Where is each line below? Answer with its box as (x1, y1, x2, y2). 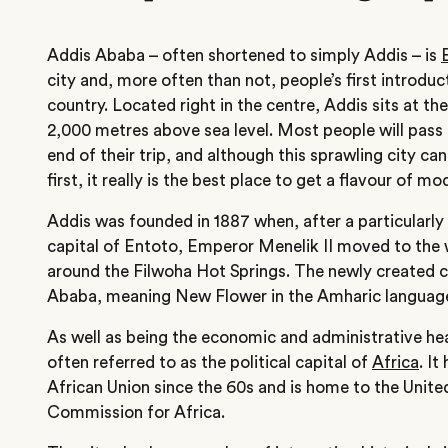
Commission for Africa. (47, 403, 225, 421)
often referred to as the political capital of (47, 353, 372, 371)
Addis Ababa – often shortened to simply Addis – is (47, 47, 441, 64)
